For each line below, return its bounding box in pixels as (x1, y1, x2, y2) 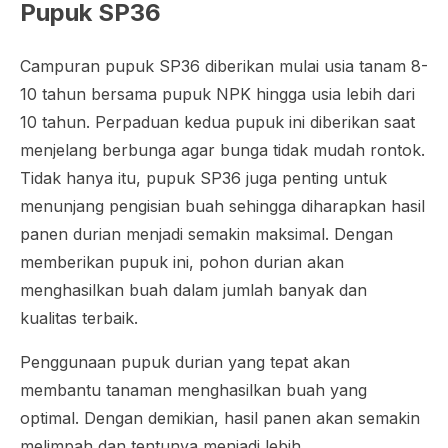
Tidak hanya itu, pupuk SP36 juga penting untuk (20, 168, 387, 188)
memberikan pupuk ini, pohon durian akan (20, 252, 344, 272)
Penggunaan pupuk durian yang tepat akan (20, 352, 350, 372)
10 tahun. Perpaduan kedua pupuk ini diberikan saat (20, 112, 415, 132)
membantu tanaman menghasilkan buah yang (20, 380, 367, 400)
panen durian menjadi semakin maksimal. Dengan (20, 224, 393, 244)
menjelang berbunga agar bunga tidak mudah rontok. (20, 140, 425, 160)
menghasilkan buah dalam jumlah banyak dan (20, 280, 367, 300)
